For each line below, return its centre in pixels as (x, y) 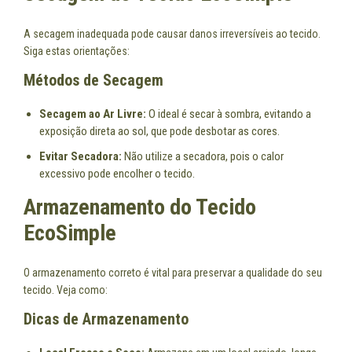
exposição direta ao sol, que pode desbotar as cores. (159, 131)
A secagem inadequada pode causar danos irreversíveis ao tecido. (172, 33)
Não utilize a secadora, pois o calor (203, 156)
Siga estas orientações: (77, 51)
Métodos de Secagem (93, 80)
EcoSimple (70, 233)
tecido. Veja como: (66, 290)
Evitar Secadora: (81, 156)
